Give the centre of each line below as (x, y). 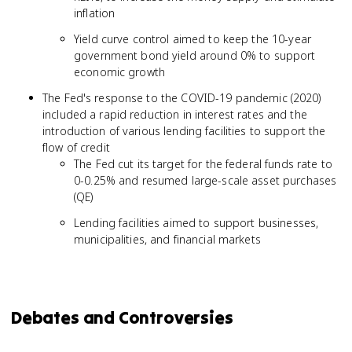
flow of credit (76, 147)
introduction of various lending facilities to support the (184, 131)
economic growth (119, 72)
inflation (95, 13)
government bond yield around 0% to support (195, 55)
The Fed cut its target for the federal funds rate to (203, 164)
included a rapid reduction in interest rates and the (175, 114)
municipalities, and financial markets (167, 239)
